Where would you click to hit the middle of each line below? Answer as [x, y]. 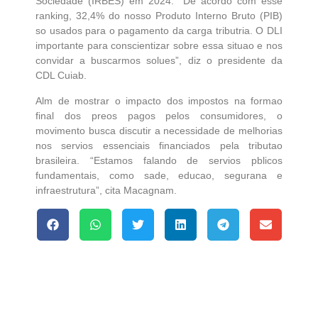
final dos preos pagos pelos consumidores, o [159, 116]
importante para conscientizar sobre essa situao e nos [159, 46]
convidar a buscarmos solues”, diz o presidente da [159, 61]
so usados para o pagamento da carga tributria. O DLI [159, 31]
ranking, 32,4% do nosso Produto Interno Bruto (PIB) [159, 16]
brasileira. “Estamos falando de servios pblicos [159, 161]
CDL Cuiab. [64, 76]
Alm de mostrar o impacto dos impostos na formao [159, 101]
